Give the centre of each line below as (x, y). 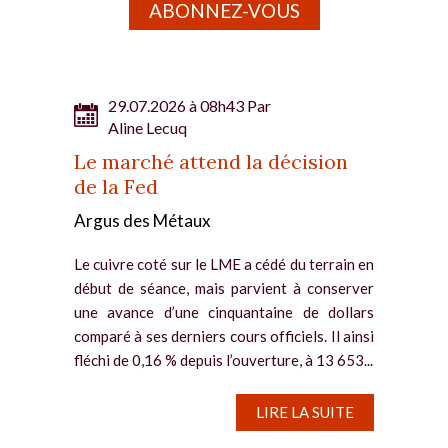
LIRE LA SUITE (305, 412)
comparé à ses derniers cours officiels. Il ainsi (224, 336)
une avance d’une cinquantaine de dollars (224, 312)
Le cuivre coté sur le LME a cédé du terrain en (224, 264)
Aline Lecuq (147, 128)
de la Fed (116, 187)
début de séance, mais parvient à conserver (224, 288)
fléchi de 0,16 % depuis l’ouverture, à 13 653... (223, 360)
